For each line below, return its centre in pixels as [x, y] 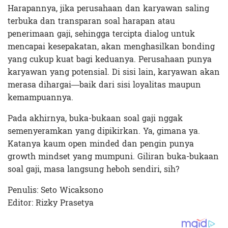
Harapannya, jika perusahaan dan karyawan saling [108, 9]
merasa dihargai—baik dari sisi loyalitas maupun [104, 85]
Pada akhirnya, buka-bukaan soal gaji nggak [95, 119]
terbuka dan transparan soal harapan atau [91, 21]
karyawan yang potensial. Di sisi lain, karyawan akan [114, 72]
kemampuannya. [40, 98]
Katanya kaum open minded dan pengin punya [101, 144]
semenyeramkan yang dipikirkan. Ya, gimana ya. [104, 131]
